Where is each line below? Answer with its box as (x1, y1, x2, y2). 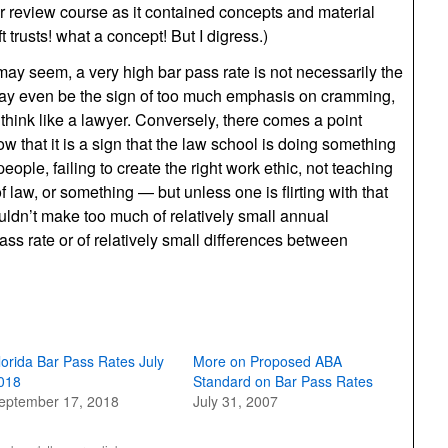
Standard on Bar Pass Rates (192, 371, 373, 391)
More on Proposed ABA (192, 351, 342, 371)
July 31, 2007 (192, 391, 278, 411)
